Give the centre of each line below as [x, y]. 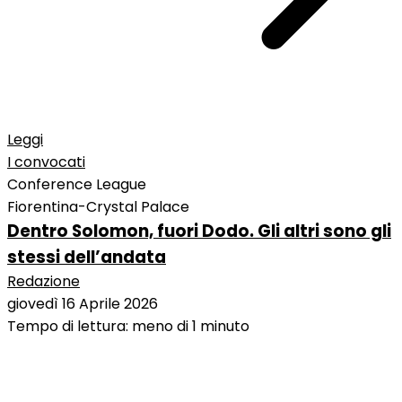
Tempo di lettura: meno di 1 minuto [128, 327]
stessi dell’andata [87, 258]
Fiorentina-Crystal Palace [98, 207]
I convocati [46, 162]
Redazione [44, 282]
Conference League [77, 185]
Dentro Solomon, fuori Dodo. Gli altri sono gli [199, 232]
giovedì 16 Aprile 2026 [83, 304]
